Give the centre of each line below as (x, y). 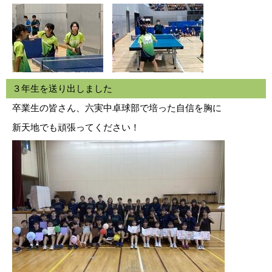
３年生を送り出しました (62, 88)
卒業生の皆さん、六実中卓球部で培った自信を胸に (117, 108)
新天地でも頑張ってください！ (76, 127)
